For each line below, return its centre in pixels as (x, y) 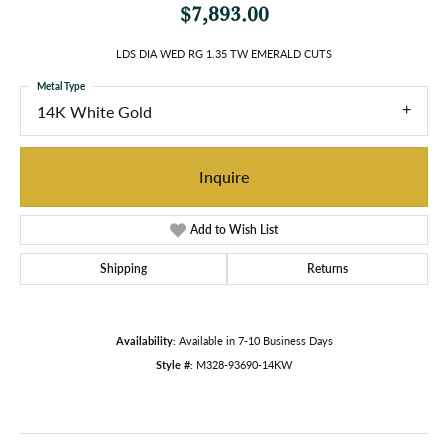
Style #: (174, 364)
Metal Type (61, 86)
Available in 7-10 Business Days (255, 340)
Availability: (145, 340)
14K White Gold (94, 112)
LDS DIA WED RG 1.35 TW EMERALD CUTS (224, 54)
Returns (327, 268)
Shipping (123, 268)
